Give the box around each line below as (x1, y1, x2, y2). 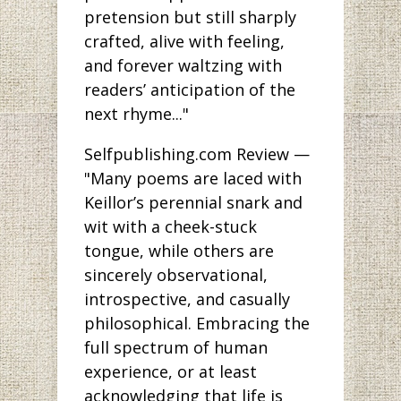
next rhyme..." (84, 102, 189, 124)
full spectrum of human (84, 336, 268, 358)
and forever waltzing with (84, 54, 282, 76)
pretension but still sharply (84, 5, 296, 28)
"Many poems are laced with (84, 166, 302, 189)
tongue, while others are (84, 239, 274, 261)
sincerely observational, (84, 263, 268, 286)
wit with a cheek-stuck (84, 215, 257, 237)
